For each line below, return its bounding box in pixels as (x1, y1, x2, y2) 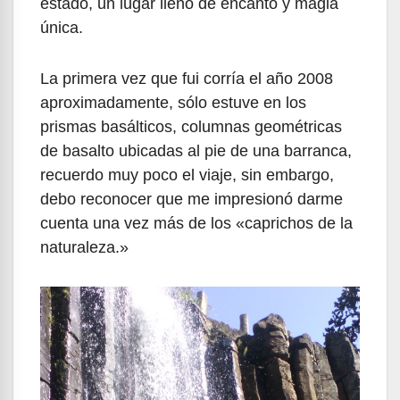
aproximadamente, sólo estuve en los (40, 93, 306, 112)
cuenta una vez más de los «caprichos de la (40, 213, 353, 232)
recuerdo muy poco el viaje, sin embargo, (40, 165, 334, 184)
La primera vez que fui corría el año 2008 (40, 69, 333, 87)
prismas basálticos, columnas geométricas (40, 117, 342, 136)
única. (40, 18, 83, 37)
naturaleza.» (40, 237, 129, 256)
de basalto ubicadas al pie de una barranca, (40, 141, 352, 160)
